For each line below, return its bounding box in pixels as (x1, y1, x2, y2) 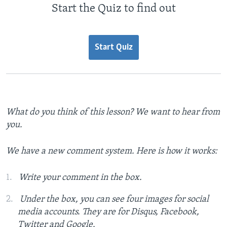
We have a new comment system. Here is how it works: (6, 146, 217, 156)
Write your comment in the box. (19, 172, 142, 182)
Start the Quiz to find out (51, 3, 176, 15)
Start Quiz (94, 42, 133, 52)
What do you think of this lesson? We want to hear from (6, 107, 220, 117)
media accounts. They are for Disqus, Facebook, (17, 207, 199, 217)
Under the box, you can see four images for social (20, 194, 209, 204)
